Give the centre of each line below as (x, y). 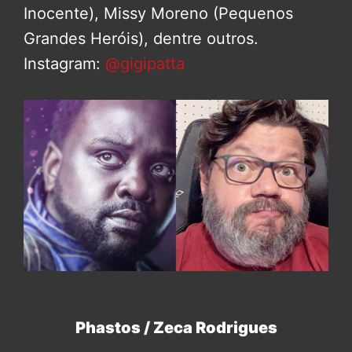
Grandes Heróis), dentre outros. (141, 39)
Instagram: (64, 64)
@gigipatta (145, 64)
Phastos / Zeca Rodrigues (176, 327)
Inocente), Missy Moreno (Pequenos (158, 14)
